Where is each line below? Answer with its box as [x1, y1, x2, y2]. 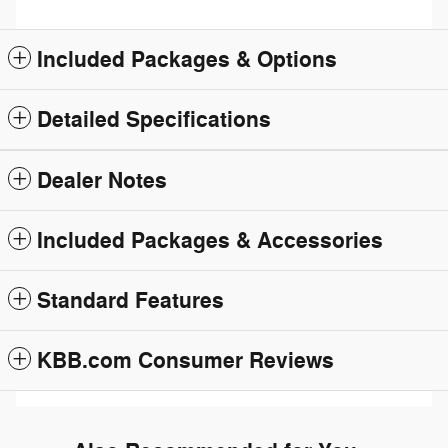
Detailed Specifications [37, 105, 271, 134]
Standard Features [37, 286, 224, 315]
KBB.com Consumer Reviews [37, 346, 334, 375]
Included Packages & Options [37, 45, 337, 74]
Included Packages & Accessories [37, 226, 383, 255]
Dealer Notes [37, 166, 167, 195]
